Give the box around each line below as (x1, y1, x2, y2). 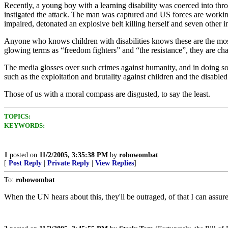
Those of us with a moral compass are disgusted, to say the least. (4, 90, 210, 98)
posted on (8, 151, 39, 159)
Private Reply (47, 159, 90, 167)
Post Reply (9, 159, 42, 167)
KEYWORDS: (4, 122, 45, 129)
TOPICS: (4, 112, 31, 120)
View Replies (95, 159, 134, 167)
